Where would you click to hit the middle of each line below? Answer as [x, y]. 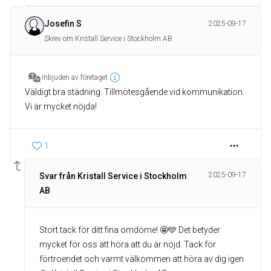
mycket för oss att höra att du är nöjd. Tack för [128, 244]
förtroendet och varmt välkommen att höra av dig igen [142, 259]
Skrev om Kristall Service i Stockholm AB [108, 39]
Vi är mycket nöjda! [61, 106]
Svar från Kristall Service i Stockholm [113, 176]
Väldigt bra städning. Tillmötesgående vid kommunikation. [135, 92]
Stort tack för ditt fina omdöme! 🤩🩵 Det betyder [130, 230]
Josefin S [63, 24]
